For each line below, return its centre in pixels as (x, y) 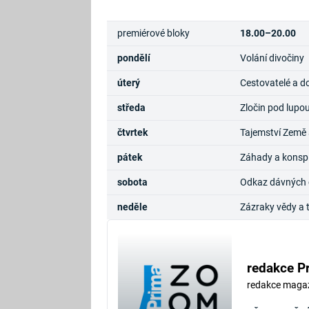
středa (131, 107)
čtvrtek (132, 132)
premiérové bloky (153, 33)
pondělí (133, 58)
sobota (132, 182)
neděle (132, 207)
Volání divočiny (272, 58)
